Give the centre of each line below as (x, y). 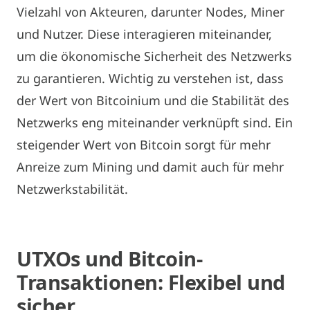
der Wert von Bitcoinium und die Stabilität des (153, 100)
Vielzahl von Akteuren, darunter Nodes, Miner (151, 11)
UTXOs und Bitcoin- (109, 258)
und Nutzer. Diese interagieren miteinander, (144, 34)
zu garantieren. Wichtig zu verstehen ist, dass (150, 78)
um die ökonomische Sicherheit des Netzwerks (154, 56)
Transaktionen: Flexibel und (151, 282)
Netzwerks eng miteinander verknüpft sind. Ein (155, 122)
